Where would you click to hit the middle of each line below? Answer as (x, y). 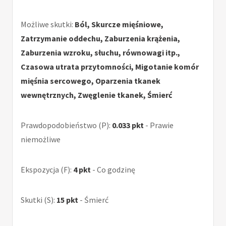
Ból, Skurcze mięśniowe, (119, 24)
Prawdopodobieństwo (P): (66, 125)
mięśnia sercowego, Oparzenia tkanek (91, 81)
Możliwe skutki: (48, 24)
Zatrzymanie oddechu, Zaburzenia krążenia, (100, 39)
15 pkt (67, 200)
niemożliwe (41, 139)
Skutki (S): (39, 200)
